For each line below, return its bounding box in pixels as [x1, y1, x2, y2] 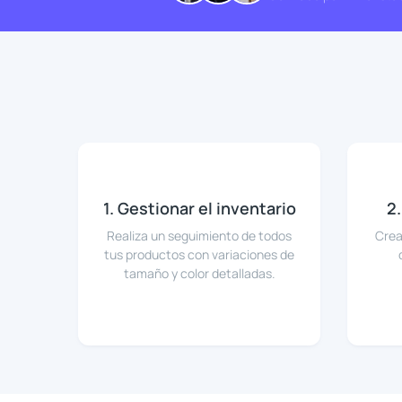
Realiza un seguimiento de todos [107, 227, 292, 245]
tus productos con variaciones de [104, 246, 294, 264]
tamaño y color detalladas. [123, 265, 275, 283]
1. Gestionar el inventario [102, 197, 296, 220]
